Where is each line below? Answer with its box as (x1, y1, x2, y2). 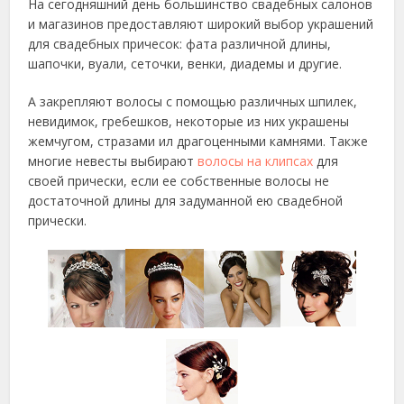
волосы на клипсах (197, 152, 314, 170)
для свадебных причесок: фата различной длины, (28, 35, 332, 52)
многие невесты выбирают (28, 152, 198, 170)
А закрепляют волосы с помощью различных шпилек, (28, 93, 358, 110)
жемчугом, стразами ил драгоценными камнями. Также (28, 133, 369, 150)
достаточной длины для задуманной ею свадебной (28, 192, 344, 209)
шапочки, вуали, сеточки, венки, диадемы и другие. (28, 55, 343, 72)
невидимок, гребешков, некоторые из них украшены (28, 113, 350, 130)
